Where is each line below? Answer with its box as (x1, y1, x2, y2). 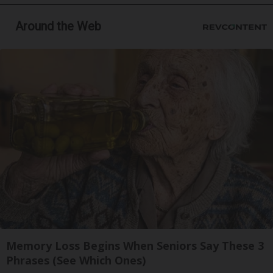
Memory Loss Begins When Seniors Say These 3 (6, 238, 264, 253)
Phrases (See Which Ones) (6, 253, 146, 268)
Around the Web (15, 19, 101, 34)
